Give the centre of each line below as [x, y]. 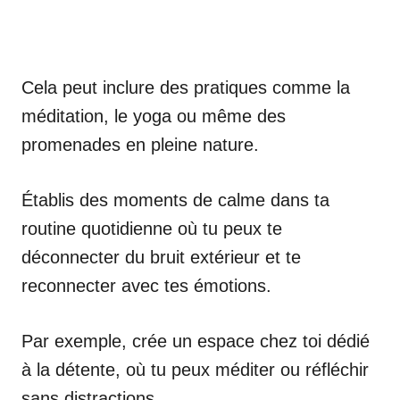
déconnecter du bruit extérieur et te [161, 257]
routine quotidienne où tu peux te [152, 228]
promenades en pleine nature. [140, 144]
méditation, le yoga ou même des [154, 116]
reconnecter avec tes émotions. [146, 285]
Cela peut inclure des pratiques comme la [186, 87]
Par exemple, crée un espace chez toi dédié [196, 341]
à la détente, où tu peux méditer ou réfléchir [195, 369]
